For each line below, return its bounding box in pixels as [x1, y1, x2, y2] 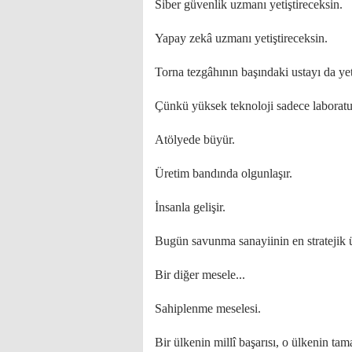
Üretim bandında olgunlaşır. [155, 167, 292, 180]
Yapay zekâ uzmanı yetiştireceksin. [155, 31, 328, 45]
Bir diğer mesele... [155, 268, 245, 281]
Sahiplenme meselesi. [155, 302, 261, 315]
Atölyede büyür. [155, 133, 235, 146]
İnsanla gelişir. [155, 200, 225, 214]
